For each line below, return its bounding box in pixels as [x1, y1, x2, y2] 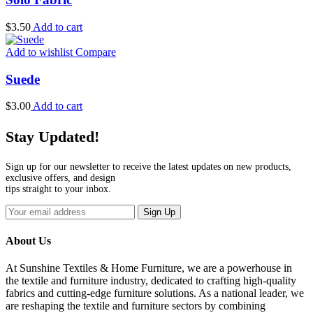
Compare [73, 45, 116, 58]
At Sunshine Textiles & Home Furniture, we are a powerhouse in [6, 261, 292, 274]
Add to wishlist [6, 45, 73, 58]
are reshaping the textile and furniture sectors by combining [6, 299, 265, 312]
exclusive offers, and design [6, 173, 115, 184]
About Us [6, 234, 51, 247]
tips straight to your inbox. [6, 184, 111, 195]
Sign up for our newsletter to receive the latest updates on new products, [6, 161, 291, 173]
